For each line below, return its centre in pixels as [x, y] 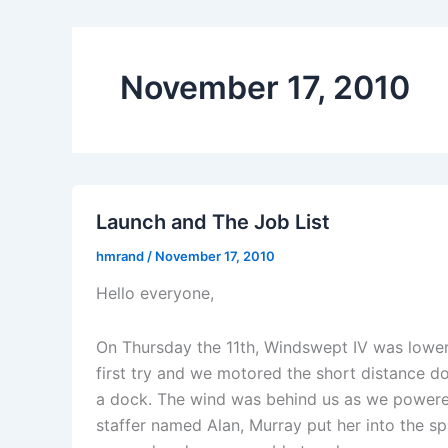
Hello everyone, [155, 293]
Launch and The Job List [213, 221]
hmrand [121, 255]
